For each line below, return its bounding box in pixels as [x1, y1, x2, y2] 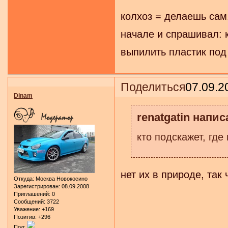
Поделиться [121, 80, 186, 94]
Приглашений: [14, 190, 50, 197]
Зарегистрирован [14, 183, 59, 189]
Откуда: [14, 175, 34, 182]
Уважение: [14, 206, 40, 212]
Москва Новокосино [34, 175, 88, 182]
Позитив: [14, 213, 37, 220]
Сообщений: [14, 198, 45, 205]
